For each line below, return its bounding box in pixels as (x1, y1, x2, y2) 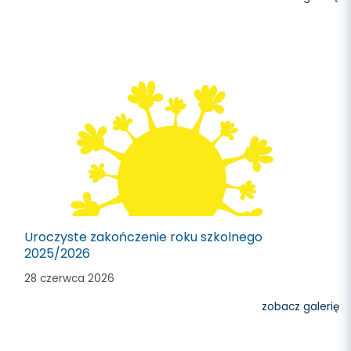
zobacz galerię (262, 299, 339, 314)
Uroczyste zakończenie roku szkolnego (24, 228, 262, 246)
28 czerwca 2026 (24, 271, 114, 286)
